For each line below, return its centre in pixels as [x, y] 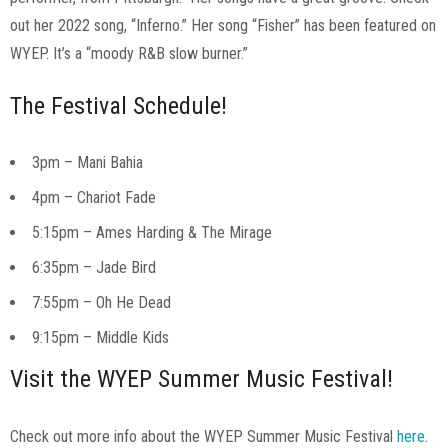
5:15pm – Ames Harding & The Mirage [154, 233]
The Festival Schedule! [118, 106]
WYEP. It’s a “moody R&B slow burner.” [129, 54]
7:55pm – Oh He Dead [101, 303]
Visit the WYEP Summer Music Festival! [201, 379]
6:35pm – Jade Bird [94, 268]
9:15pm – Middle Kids [100, 338]
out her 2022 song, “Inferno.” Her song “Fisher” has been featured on [223, 26]
